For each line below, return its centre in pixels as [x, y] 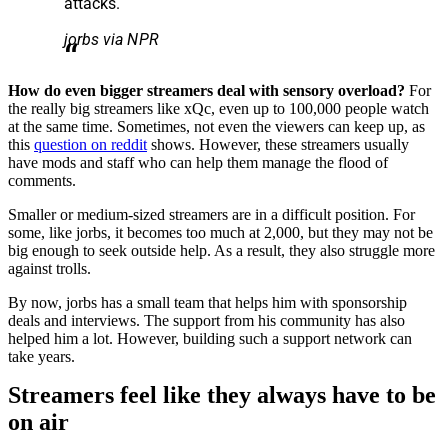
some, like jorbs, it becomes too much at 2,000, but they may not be [220, 232]
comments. [42, 180]
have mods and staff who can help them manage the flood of [198, 162]
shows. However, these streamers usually [278, 144]
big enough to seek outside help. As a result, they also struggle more [221, 250]
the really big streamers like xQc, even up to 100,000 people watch [218, 108]
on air [38, 421]
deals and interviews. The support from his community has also [206, 320]
